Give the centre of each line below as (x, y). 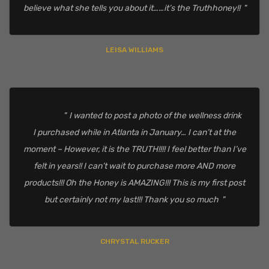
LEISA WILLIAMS (134, 50)
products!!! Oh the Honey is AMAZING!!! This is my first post (134, 183)
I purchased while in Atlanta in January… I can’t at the (134, 133)
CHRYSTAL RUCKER (134, 241)
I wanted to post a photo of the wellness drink (155, 116)
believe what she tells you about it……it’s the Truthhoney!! (131, 8)
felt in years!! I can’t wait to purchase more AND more (134, 166)
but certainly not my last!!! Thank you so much (131, 200)
